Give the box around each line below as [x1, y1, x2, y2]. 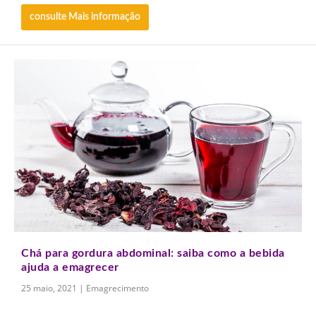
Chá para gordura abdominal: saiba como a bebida [21, 247, 285, 259]
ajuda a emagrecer [21, 261, 119, 273]
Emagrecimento [86, 281, 149, 294]
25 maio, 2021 [21, 281, 77, 294]
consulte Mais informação [30, 11, 140, 22]
